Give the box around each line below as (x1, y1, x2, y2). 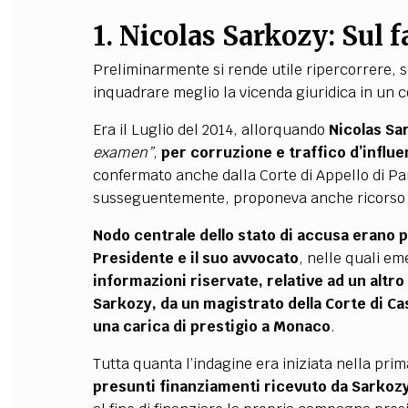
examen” (92, 143, 153, 162)
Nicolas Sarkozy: (118, 20, 342, 53)
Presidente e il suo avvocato (92, 249, 299, 268)
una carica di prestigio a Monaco (92, 317, 331, 336)
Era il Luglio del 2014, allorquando (92, 120, 329, 139)
